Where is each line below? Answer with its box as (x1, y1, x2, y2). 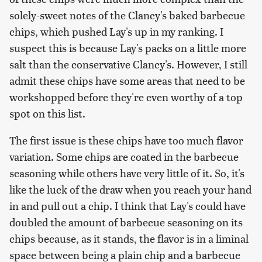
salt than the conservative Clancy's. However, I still (9, 56, 247, 71)
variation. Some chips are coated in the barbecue (9, 149, 239, 164)
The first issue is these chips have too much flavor (9, 132, 243, 147)
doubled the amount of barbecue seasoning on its (9, 214, 243, 229)
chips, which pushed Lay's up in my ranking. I (9, 23, 223, 39)
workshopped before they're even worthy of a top (9, 89, 243, 104)
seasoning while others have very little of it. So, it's (9, 165, 244, 180)
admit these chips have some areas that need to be (9, 73, 245, 88)
